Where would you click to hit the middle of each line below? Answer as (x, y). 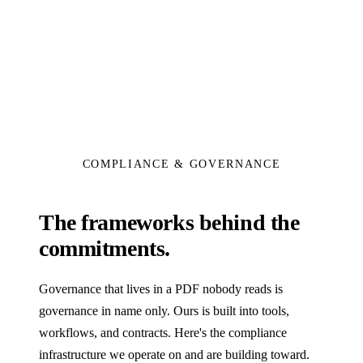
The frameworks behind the (169, 223)
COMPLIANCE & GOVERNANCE (181, 164)
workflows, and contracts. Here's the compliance (163, 333)
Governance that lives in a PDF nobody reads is (161, 289)
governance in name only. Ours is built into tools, (164, 311)
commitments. (105, 249)
